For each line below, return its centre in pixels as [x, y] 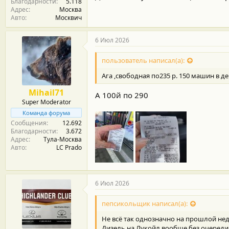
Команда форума [46, 113]
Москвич [68, 18]
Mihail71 [46, 93]
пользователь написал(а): [143, 61]
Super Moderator [46, 102]
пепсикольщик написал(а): [145, 203]
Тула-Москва [63, 139]
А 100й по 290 [122, 95]
